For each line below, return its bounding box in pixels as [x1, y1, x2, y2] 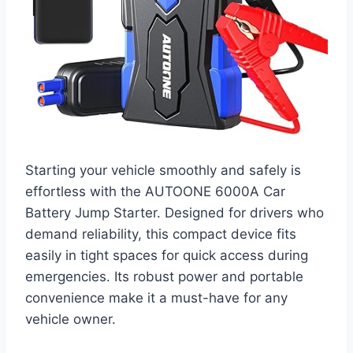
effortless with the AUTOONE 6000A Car [25, 183, 285, 199]
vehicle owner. [25, 310, 116, 327]
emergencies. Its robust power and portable [25, 268, 303, 284]
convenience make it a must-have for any [25, 289, 288, 306]
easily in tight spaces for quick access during [25, 247, 308, 263]
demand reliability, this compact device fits [25, 225, 296, 242]
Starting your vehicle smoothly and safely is [25, 162, 301, 178]
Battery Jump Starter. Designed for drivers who [25, 204, 324, 221]
